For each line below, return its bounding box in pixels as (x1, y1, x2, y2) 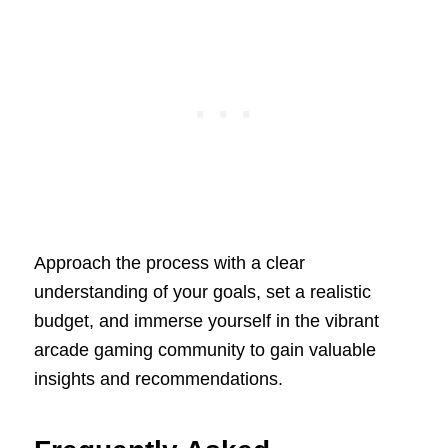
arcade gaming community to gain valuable (33, 339, 376, 360)
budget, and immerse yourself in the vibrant (33, 310, 379, 331)
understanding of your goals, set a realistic (33, 281, 371, 302)
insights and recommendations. (33, 368, 283, 389)
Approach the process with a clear (33, 252, 305, 273)
